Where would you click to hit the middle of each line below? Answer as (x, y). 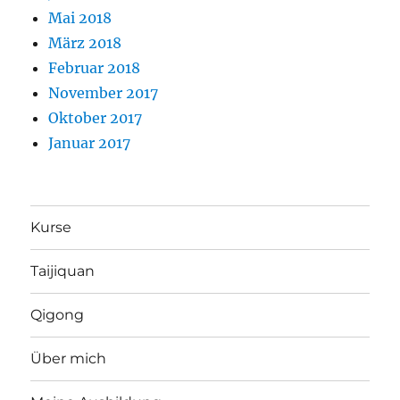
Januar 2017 (90, 142)
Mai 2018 (80, 17)
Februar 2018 (95, 67)
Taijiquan (63, 271)
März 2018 (85, 42)
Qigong (58, 315)
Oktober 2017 (96, 117)
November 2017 (104, 92)
